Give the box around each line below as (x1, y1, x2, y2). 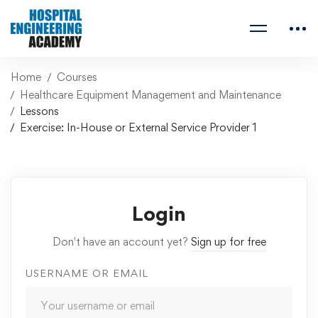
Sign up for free (190, 235, 266, 248)
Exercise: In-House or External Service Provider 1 (20, 121, 257, 134)
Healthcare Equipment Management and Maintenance (20, 88, 281, 102)
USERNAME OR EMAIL (26, 267, 148, 279)
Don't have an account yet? (52, 235, 191, 248)
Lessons (20, 104, 59, 118)
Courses (57, 70, 97, 84)
